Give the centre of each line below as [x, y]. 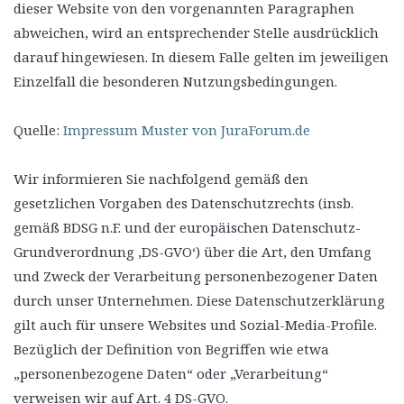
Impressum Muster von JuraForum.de [187, 130]
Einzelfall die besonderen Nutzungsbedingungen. [175, 81]
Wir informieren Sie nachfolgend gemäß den [161, 179]
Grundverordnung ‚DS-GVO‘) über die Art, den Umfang [193, 252]
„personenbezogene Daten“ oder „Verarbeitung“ [171, 373]
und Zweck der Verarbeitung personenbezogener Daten [196, 276]
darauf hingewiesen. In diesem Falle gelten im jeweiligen [201, 57]
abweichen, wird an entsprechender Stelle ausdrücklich [196, 32]
